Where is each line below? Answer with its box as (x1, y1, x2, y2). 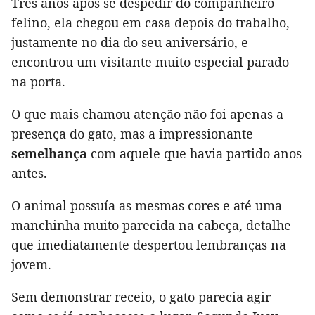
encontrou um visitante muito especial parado (11, 53, 289, 71)
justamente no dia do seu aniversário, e (11, 34, 248, 51)
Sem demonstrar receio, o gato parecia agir (11, 288, 271, 306)
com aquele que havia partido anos (87, 145, 302, 162)
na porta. (11, 73, 65, 91)
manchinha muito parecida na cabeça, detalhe (11, 217, 291, 234)
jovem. (11, 256, 51, 274)
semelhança (11, 145, 87, 162)
